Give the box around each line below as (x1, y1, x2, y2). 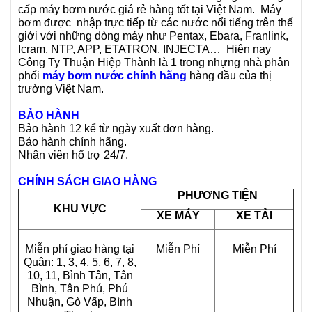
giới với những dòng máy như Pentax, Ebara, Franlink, (18, 30, 288, 42)
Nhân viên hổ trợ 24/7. (18, 149, 128, 161)
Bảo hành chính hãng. (18, 136, 127, 148)
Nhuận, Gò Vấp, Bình (27, 296, 132, 308)
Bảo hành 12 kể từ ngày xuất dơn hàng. (18, 123, 214, 134)
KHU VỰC (53, 203, 107, 214)
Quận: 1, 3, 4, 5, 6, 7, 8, (23, 256, 136, 268)
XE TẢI (236, 210, 272, 221)
